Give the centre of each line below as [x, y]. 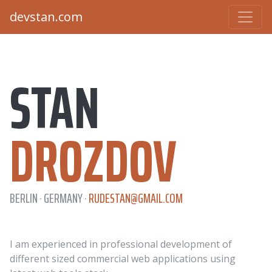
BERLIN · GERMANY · [49, 198]
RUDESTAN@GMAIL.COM [136, 198]
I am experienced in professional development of [121, 244]
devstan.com [46, 17]
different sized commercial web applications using [123, 259]
